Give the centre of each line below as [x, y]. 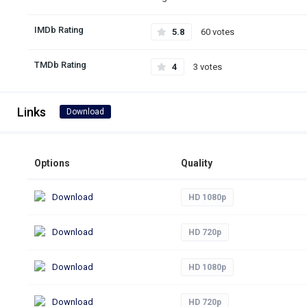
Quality [197, 163]
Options [52, 163]
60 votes [217, 32]
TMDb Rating [60, 65]
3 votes [207, 67]
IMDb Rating [59, 30]
